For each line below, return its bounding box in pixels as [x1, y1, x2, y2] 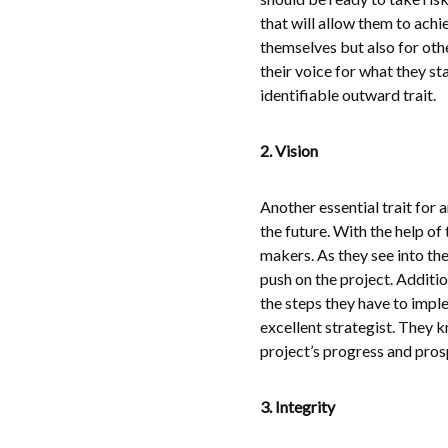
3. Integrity [259, 397, 335, 416]
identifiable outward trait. [259, 85, 436, 104]
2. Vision [259, 141, 318, 160]
